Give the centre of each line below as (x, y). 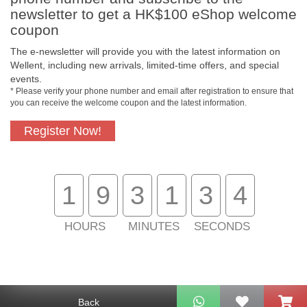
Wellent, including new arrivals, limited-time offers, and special (145, 65)
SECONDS (222, 226)
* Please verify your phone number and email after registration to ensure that (152, 91)
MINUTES (153, 226)
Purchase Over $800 (103, 247)
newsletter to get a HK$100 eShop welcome (153, 14)
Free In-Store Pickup (103, 158)
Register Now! (63, 131)
